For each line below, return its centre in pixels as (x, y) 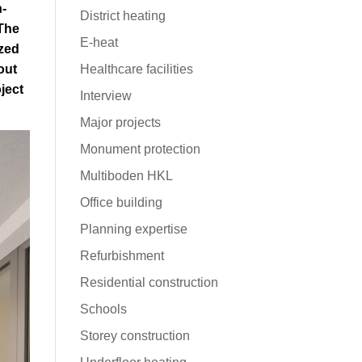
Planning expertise (133, 229)
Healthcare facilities (136, 69)
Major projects (120, 122)
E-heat (99, 42)
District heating (122, 16)
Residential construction (149, 282)
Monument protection (140, 149)
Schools (103, 309)
